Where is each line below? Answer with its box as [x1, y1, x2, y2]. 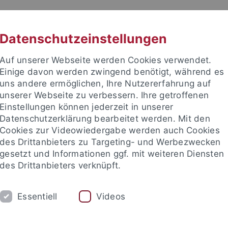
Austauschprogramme [26, 206, 102, 216]
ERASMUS [166, 180, 205, 191]
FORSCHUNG [24, 180, 75, 191]
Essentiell [17, 191, 58, 202]
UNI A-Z [65, 14, 91, 23]
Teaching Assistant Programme [118, 206, 223, 216]
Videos [96, 191, 126, 202]
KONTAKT [134, 14, 167, 23]
